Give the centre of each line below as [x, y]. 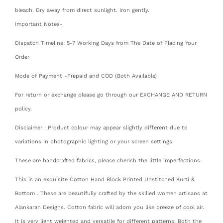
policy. [23, 109]
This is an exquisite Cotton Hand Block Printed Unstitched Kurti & [105, 179]
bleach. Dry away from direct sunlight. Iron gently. [82, 10]
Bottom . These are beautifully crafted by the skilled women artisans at [111, 193]
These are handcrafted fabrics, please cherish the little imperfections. [108, 160]
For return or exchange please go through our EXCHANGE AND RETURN [111, 95]
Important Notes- [39, 24]
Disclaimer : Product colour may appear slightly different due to [101, 127]
